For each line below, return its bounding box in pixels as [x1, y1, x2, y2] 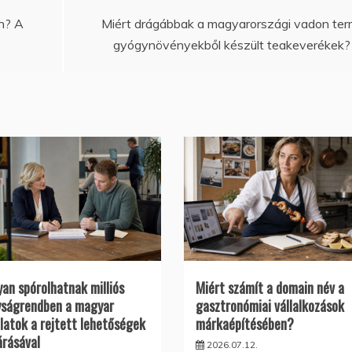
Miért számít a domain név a [195, 277, 344, 299]
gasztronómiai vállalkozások [195, 295, 344, 317]
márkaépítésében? [195, 313, 294, 335]
